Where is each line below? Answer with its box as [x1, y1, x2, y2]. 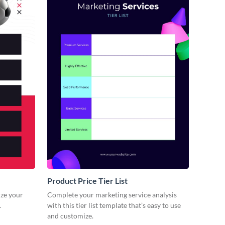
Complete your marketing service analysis [47, 190, 177, 199]
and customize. [47, 211, 93, 220]
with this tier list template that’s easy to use [47, 200, 181, 209]
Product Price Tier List [47, 175, 128, 185]
